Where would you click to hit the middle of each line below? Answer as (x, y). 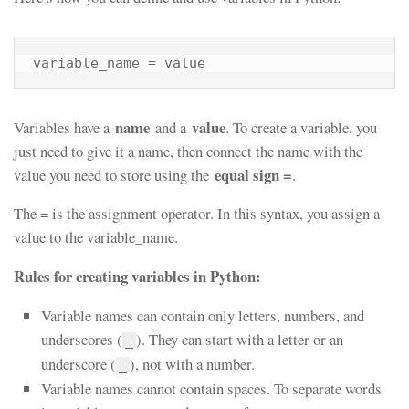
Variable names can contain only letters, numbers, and (203, 315)
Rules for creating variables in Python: (137, 277)
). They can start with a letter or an (240, 339)
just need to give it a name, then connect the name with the (188, 151)
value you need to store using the (114, 174)
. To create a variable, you (301, 127)
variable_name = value (119, 62)
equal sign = (253, 174)
